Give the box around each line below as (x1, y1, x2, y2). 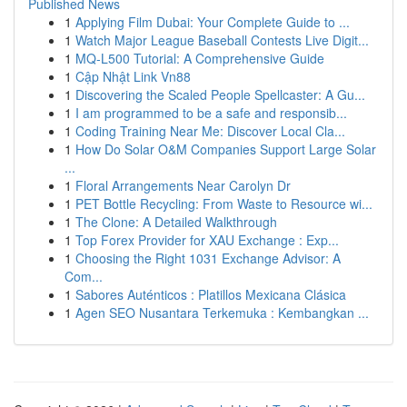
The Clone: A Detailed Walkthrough (75, 213, 277, 231)
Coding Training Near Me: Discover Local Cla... (75, 122, 345, 140)
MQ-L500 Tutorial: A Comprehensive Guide (75, 49, 324, 67)
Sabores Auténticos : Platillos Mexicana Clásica (75, 285, 346, 303)
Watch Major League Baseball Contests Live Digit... (75, 31, 369, 49)
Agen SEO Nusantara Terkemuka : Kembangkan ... (75, 303, 369, 322)
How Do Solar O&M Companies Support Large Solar (75, 140, 376, 158)
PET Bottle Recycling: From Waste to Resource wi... (75, 194, 372, 213)
